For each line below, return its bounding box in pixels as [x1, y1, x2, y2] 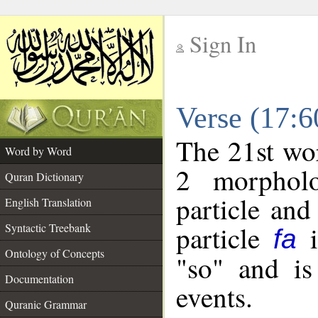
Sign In [190, 28, 256, 59]
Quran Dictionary [5, 169, 84, 184]
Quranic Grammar [5, 297, 87, 312]
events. [176, 278, 253, 315]
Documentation [5, 271, 74, 286]
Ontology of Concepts [5, 246, 104, 261]
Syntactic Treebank [5, 220, 91, 235]
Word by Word [5, 143, 72, 158]
